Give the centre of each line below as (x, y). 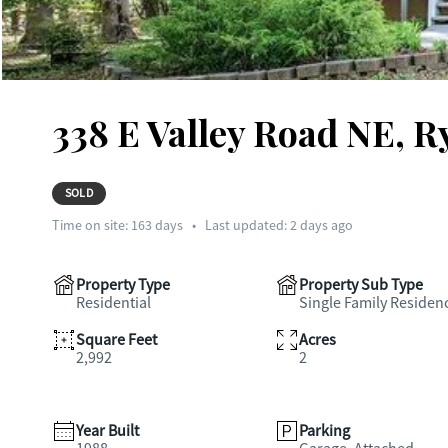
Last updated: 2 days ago (279, 225)
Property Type (123, 285)
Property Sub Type (360, 285)
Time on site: (91, 225)
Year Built (107, 431)
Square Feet (116, 340)
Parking (324, 431)
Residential (113, 303)
